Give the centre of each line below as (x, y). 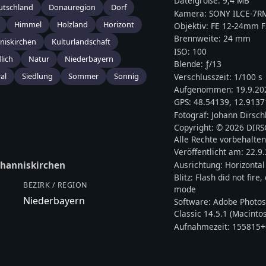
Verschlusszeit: (204, 77)
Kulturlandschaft (81, 42)
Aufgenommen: (205, 89)
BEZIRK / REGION (55, 185)
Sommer (83, 76)
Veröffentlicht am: (210, 152)
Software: (194, 202)
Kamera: (192, 13)
